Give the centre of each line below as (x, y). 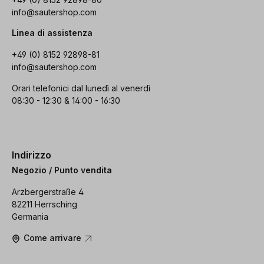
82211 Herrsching (44, 204)
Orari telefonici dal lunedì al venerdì (81, 88)
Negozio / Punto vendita (62, 170)
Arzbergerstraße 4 (48, 192)
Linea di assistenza (52, 32)
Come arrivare (54, 238)
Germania (30, 217)
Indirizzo (32, 155)
